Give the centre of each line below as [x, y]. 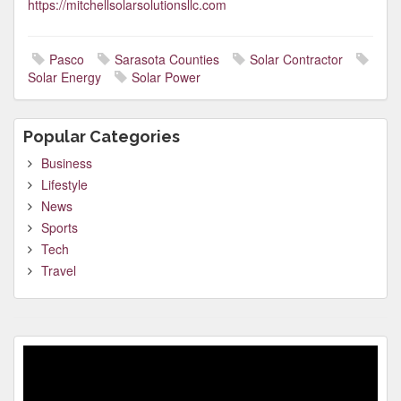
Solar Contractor [296, 59]
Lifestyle [64, 184]
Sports [60, 227]
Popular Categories [102, 137]
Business [67, 163]
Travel [59, 270]
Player [40, 371]
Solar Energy [64, 77]
